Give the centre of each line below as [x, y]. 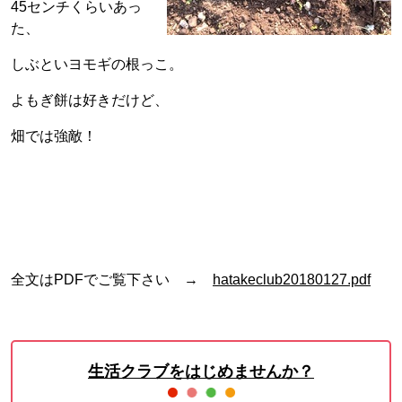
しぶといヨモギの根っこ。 [97, 64]
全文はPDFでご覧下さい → [112, 280]
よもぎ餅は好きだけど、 [90, 100]
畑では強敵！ [54, 136]
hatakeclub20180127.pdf [292, 280]
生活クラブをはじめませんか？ [201, 371]
